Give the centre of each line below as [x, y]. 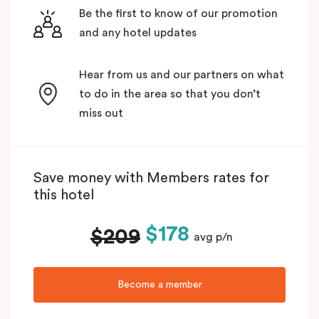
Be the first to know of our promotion [178, 13]
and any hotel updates [138, 32]
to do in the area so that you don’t [170, 94]
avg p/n [213, 237]
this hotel [64, 195]
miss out [101, 113]
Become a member [159, 285]
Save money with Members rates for [151, 178]
